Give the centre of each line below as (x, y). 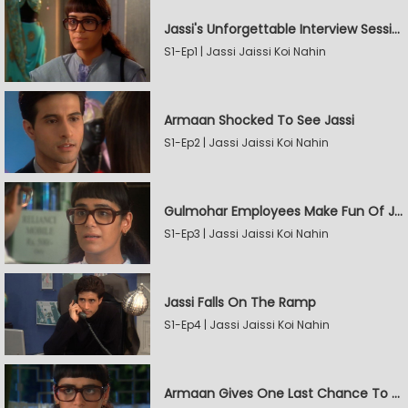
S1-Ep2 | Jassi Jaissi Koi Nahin (246, 143)
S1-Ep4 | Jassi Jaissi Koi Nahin (247, 325)
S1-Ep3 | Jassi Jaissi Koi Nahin (246, 234)
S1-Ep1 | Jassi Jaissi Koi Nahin (245, 51)
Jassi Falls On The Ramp (240, 302)
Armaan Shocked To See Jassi (259, 120)
